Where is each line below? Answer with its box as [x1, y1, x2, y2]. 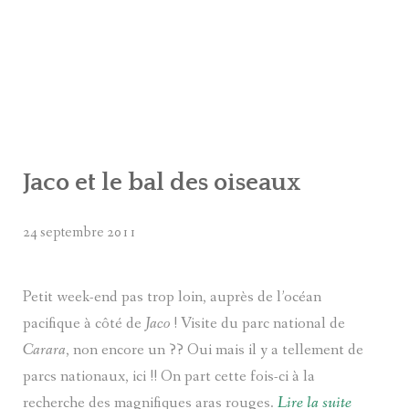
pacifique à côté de [23, 313, 145, 335]
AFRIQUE [26, 128, 89, 144]
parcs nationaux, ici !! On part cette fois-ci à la [23, 366, 315, 388]
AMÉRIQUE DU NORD [26, 5, 172, 21]
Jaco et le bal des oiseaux [23, 169, 301, 197]
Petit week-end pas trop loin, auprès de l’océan [23, 287, 321, 309]
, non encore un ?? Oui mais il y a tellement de [66, 340, 363, 362]
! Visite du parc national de [170, 313, 345, 335]
